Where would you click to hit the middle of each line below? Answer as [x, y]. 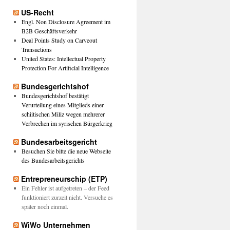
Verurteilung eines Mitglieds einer [62, 105]
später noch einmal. [45, 206]
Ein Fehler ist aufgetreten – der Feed [65, 188]
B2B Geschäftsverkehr [49, 31]
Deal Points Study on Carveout [59, 40]
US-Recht [37, 12]
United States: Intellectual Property [63, 59]
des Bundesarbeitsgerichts [53, 160]
